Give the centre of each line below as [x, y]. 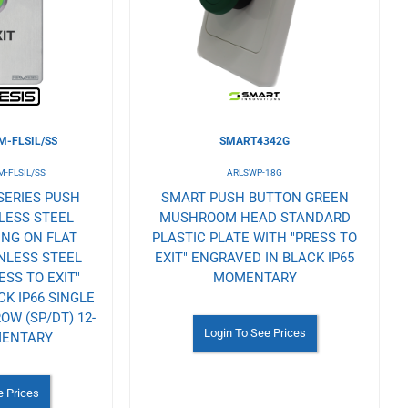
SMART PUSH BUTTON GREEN [255, 198]
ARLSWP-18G [255, 173]
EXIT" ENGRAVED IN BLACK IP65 [255, 258]
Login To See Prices [255, 333]
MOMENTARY [255, 278]
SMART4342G [255, 142]
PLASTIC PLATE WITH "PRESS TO [255, 238]
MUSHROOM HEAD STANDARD [255, 218]
